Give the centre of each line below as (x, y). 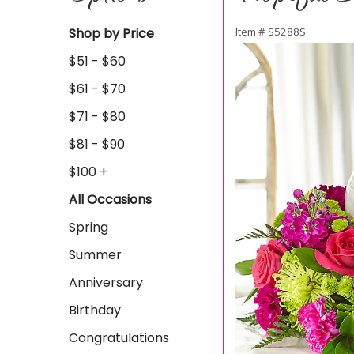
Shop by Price (111, 34)
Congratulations (119, 338)
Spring (88, 227)
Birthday (95, 310)
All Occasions (110, 200)
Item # (252, 32)
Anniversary (106, 282)
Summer (95, 255)
